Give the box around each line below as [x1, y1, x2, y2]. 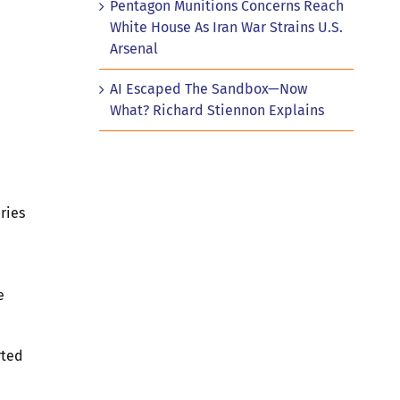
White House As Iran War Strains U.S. [109, 18, 343, 36]
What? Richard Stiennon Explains [109, 101, 324, 119]
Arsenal [109, 39, 158, 57]
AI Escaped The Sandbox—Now [109, 79, 307, 97]
